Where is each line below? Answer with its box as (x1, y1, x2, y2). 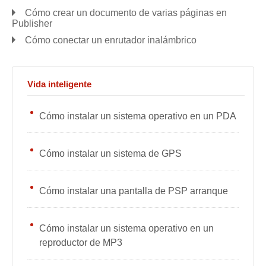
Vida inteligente (27, 79, 91, 90)
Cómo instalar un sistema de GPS (39, 148, 182, 159)
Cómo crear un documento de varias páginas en (25, 8, 227, 18)
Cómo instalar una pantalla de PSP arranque (39, 186, 228, 197)
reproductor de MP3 (39, 237, 122, 248)
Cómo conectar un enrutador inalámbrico (25, 35, 197, 46)
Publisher (12, 18, 52, 29)
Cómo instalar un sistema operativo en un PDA (39, 111, 236, 122)
